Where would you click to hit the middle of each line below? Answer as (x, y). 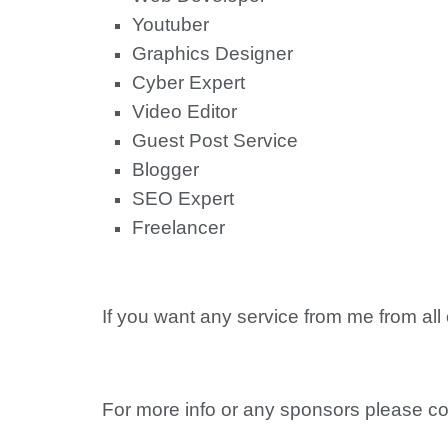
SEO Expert (183, 198)
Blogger (165, 169)
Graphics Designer (212, 53)
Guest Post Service (215, 140)
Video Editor (184, 111)
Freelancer (178, 227)
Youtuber (170, 24)
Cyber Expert (188, 82)
